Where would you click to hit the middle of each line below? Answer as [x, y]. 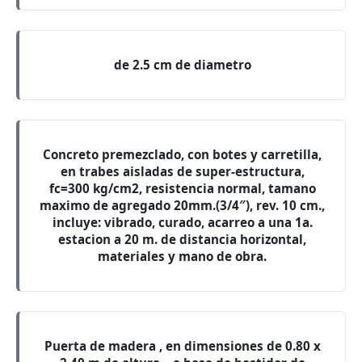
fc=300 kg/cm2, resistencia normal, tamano [182, 188]
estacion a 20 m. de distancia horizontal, [182, 239]
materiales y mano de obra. [182, 256]
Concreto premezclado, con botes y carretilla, [182, 154]
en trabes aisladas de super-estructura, [182, 171]
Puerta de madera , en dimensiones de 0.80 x [182, 346]
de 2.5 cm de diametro [182, 65]
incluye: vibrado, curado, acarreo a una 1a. [182, 222]
